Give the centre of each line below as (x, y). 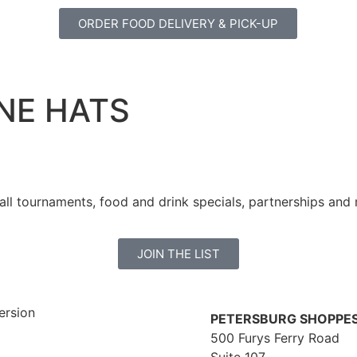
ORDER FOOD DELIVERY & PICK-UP (178, 24)
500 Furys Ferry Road (275, 338)
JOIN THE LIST (178, 254)
